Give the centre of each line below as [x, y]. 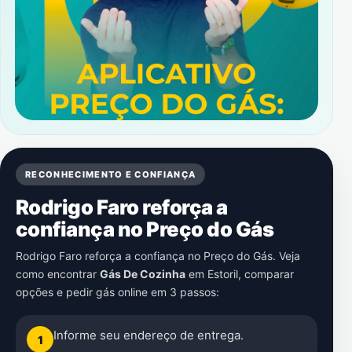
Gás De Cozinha [143, 274]
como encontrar [58, 274]
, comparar [266, 274]
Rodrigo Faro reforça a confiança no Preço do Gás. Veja [158, 256]
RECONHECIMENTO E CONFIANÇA [111, 174]
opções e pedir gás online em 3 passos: [117, 292]
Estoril [223, 274]
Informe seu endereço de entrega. [148, 335]
